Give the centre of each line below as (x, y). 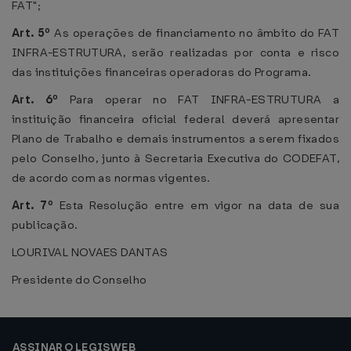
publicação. (45, 225)
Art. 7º (36, 205)
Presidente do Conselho (80, 280)
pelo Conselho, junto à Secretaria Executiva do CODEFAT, (175, 158)
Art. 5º (33, 33)
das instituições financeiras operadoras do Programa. (162, 72)
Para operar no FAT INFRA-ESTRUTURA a (204, 100)
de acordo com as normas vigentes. (111, 178)
